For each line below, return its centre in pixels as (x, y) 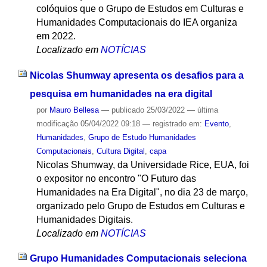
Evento (216, 123)
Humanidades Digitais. (84, 219)
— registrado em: (173, 123)
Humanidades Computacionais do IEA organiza (136, 22)
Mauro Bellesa (74, 110)
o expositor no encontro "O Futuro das (116, 178)
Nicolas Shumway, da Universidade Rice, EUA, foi (142, 164)
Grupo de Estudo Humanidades (142, 137)
